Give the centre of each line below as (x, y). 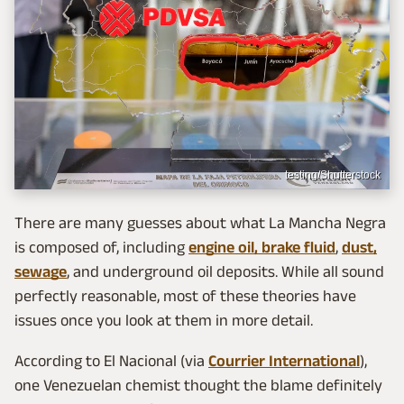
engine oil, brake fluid (262, 247)
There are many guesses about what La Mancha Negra (200, 222)
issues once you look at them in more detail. (164, 320)
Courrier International (284, 360)
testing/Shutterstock (333, 174)
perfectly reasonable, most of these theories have (185, 295)
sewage (41, 271)
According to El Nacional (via (111, 360)
